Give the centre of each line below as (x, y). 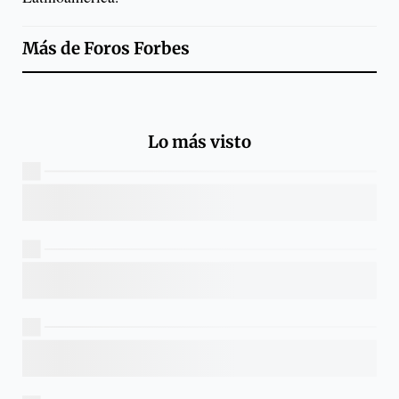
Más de (53, 49)
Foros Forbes (137, 49)
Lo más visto (199, 142)
